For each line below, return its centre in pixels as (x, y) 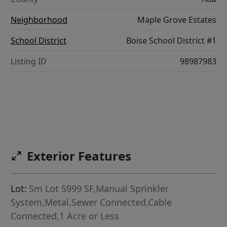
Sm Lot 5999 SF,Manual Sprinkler (99, 189)
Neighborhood (39, 20)
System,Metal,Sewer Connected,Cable (91, 202)
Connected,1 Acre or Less (65, 216)
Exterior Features (79, 156)
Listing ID (29, 62)
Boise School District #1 (171, 41)
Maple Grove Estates (177, 20)
